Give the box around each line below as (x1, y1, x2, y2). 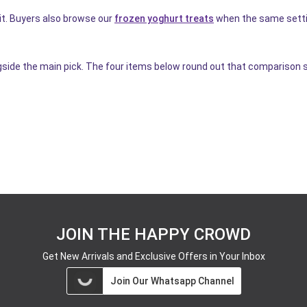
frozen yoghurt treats (114, 12, 214, 24)
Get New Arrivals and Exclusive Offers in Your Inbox (42, 250, 265, 262)
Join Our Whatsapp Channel (110, 275, 234, 286)
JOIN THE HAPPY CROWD (56, 224, 251, 244)
